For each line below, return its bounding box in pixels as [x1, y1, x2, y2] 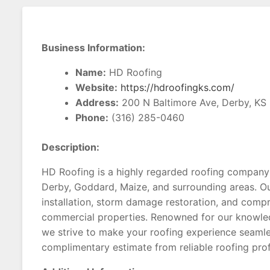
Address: [75, 96, 119, 108]
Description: [42, 141, 99, 153]
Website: [75, 81, 118, 93]
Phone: [75, 111, 108, 124]
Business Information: [42, 42, 145, 54]
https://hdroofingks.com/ [121, 81, 234, 93]
